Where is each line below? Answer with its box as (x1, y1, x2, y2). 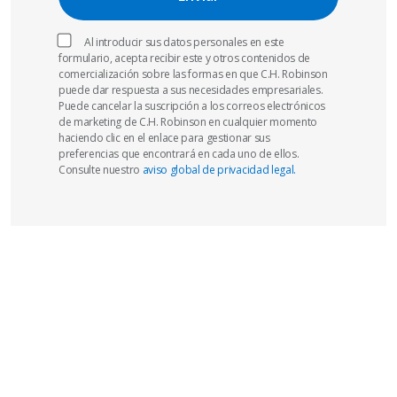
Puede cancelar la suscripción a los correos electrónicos (58, 98, 326, 113)
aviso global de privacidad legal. (142, 162, 297, 177)
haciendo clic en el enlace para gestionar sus (58, 130, 270, 145)
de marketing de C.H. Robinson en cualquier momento (58, 114, 317, 129)
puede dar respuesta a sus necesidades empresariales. (58, 82, 323, 97)
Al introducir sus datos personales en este (84, 35, 284, 50)
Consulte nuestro (58, 162, 143, 177)
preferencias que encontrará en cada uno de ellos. (58, 146, 300, 161)
